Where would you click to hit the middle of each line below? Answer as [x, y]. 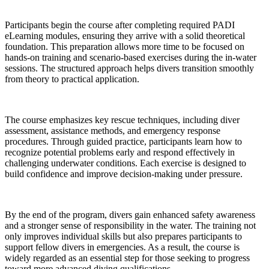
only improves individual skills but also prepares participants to [123, 236]
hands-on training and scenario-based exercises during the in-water [131, 57]
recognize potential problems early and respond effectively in [120, 152]
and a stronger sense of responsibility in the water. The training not [130, 225]
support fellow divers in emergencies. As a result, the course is [122, 247]
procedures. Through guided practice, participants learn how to [123, 141]
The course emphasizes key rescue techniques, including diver [122, 119]
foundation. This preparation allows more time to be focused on [125, 46]
